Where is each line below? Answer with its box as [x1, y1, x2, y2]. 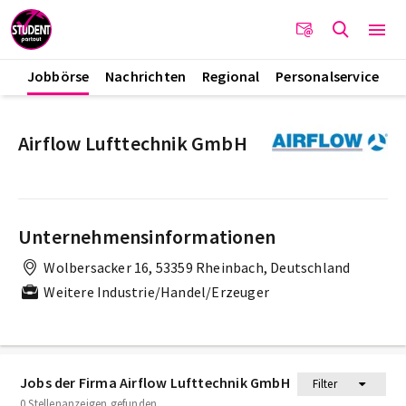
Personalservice [275, 67, 380, 85]
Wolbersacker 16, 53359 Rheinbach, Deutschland [41, 258, 351, 276]
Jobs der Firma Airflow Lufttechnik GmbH [20, 372, 290, 391]
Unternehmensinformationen [18, 224, 275, 249]
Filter [312, 375, 337, 391]
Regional [201, 67, 260, 85]
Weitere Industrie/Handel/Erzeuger [41, 282, 269, 301]
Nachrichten [105, 67, 187, 85]
